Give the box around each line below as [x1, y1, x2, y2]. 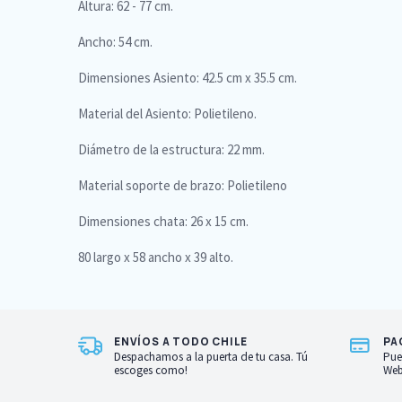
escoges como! [114, 363, 188, 378]
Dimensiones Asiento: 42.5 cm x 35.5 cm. [78, 69, 300, 86]
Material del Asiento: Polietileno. [78, 105, 257, 122]
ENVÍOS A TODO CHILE [114, 335, 249, 348]
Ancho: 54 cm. [78, 33, 153, 50]
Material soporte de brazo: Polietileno [78, 177, 290, 194]
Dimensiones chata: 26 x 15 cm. [78, 213, 249, 230]
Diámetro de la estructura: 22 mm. [78, 141, 267, 158]
